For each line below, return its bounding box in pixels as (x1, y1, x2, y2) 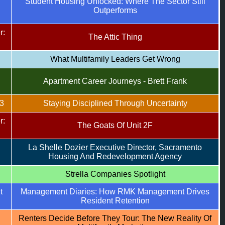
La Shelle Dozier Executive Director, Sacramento (28, 143, 202, 152)
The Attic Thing (88, 33, 142, 41)
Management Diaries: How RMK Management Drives (21, 187, 209, 196)
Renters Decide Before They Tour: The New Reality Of (19, 214, 211, 222)
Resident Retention (80, 196, 150, 205)
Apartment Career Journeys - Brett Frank (43, 77, 187, 85)
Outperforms (93, 6, 137, 15)
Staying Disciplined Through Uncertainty (43, 99, 187, 107)
